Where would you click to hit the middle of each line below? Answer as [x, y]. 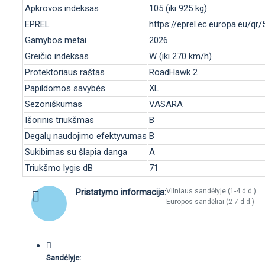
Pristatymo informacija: [121, 192]
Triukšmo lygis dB [59, 168]
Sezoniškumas [54, 104]
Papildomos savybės [65, 88]
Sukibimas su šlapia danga [76, 152]
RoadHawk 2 [173, 72]
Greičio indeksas [57, 56]
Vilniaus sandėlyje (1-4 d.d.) [211, 191]
